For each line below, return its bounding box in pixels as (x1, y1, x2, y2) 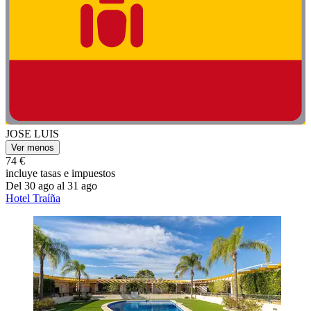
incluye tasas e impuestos (6, 167, 115, 179)
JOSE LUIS (6, 127, 59, 140)
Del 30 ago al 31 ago (6, 179, 97, 192)
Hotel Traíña (6, 192, 60, 204)
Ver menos (11, 142, 54, 153)
